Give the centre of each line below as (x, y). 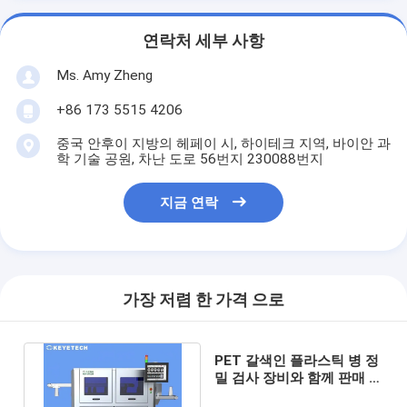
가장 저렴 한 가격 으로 (203, 300)
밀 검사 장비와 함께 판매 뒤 (299, 377)
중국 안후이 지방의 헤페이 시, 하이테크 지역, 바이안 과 (223, 143)
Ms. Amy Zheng (104, 75)
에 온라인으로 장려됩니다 (293, 395)
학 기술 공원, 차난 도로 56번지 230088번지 (189, 159)
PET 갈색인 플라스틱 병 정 (297, 360)
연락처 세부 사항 (203, 41)
